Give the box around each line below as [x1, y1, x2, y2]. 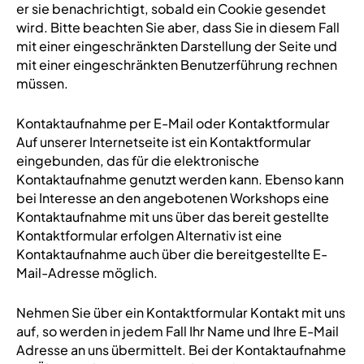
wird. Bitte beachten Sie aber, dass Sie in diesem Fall [15, 19, 340, 36]
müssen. [15, 75, 68, 92]
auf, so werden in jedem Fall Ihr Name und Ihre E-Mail [15, 323, 339, 340]
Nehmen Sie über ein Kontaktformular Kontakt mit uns [15, 304, 345, 321]
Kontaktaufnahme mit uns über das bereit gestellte [15, 208, 329, 225]
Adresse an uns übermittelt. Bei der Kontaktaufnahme [15, 341, 346, 358]
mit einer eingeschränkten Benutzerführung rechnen [15, 56, 337, 73]
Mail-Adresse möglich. [15, 264, 158, 281]
